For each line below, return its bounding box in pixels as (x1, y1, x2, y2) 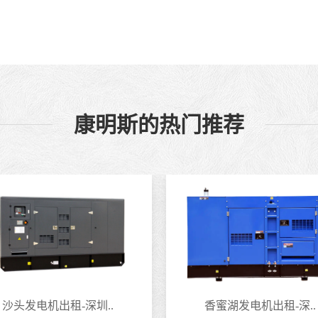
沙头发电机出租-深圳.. (2, 300, 114, 312)
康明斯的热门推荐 (74, 113, 244, 136)
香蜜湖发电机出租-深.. (204, 300, 316, 312)
